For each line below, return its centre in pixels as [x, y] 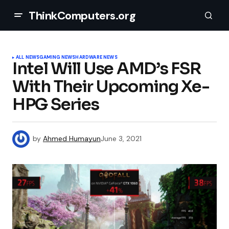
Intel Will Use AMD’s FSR [107, 68]
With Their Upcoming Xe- [111, 86]
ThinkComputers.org [82, 15]
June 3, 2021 [121, 138]
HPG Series [56, 104]
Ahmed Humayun [72, 138]
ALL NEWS [28, 57]
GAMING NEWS [58, 57]
